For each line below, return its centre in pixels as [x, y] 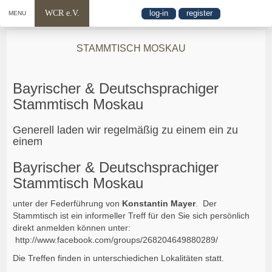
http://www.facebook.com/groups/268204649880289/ [117, 240]
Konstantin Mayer [159, 203]
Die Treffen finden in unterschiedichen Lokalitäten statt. [119, 258]
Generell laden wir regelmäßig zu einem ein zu [126, 130]
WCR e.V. [62, 13]
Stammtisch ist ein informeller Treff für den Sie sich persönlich [131, 215]
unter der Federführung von [68, 203]
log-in [158, 13]
